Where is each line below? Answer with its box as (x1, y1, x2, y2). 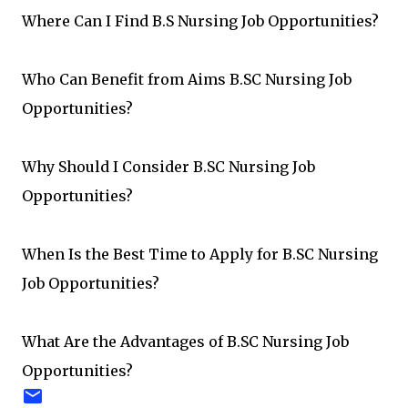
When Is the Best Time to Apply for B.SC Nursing (22, 245, 378, 264)
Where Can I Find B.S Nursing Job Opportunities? (22, 12, 379, 31)
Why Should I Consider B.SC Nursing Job (22, 158, 315, 177)
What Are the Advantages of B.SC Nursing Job (22, 332, 349, 352)
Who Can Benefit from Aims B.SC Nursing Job (22, 70, 352, 89)
